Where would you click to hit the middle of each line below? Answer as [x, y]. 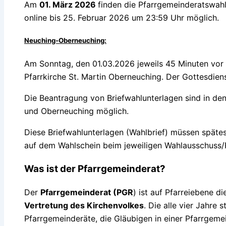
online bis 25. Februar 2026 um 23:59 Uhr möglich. [122, 17]
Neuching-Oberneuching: [65, 40]
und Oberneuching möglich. [76, 111]
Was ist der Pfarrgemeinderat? [95, 168]
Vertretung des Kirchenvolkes [84, 206]
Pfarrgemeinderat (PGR [87, 192]
